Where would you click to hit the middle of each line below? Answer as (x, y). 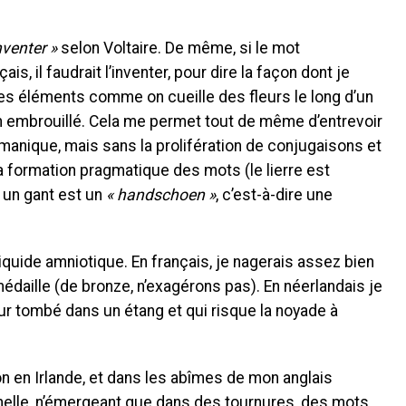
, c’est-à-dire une (274, 194)
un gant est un (54, 194)
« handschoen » (161, 194)
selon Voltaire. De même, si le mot (179, 48)
